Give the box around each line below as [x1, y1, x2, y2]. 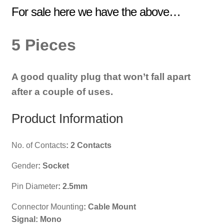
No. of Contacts [11, 141, 66, 150]
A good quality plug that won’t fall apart [11, 71, 190, 82]
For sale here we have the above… [11, 4, 180, 18]
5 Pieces [11, 36, 76, 54]
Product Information [11, 111, 123, 125]
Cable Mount [87, 202, 136, 211]
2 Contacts [70, 141, 111, 150]
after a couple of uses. [11, 86, 113, 97]
